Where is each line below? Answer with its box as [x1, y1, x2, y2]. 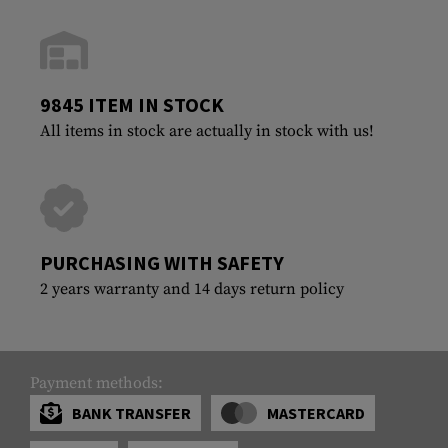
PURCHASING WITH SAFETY [40, 249, 284, 275]
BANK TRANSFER [72, 402, 191, 423]
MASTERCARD [266, 402, 365, 423]
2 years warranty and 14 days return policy [40, 278, 344, 299]
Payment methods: [30, 372, 163, 393]
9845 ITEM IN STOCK [40, 91, 224, 117]
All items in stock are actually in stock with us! [40, 120, 374, 141]
